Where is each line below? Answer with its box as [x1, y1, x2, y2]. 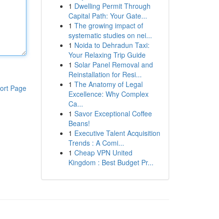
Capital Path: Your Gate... [68, 11, 147, 21]
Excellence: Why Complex [68, 89, 149, 99]
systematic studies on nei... [68, 30, 152, 40]
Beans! [68, 118, 90, 128]
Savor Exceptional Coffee [74, 109, 152, 118]
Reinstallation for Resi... [68, 69, 142, 79]
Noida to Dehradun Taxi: [74, 40, 150, 50]
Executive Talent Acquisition [74, 128, 160, 138]
